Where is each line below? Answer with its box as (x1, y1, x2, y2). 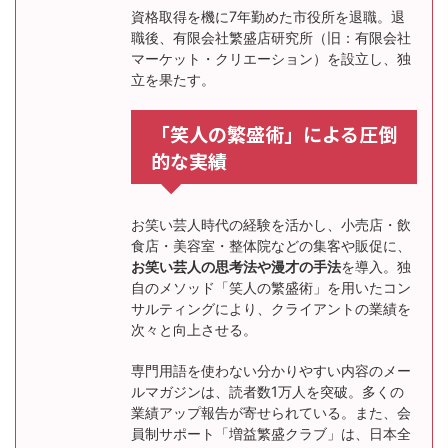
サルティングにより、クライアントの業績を (131, 300, 411, 317)
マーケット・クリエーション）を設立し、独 (131, 50, 411, 67)
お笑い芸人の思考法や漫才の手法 (131, 258, 341, 275)
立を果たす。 (131, 71, 215, 88)
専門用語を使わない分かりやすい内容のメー (131, 362, 411, 379)
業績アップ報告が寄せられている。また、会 (131, 404, 411, 421)
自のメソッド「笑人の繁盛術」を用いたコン (131, 279, 411, 296)
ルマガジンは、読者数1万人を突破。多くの (131, 383, 404, 400)
